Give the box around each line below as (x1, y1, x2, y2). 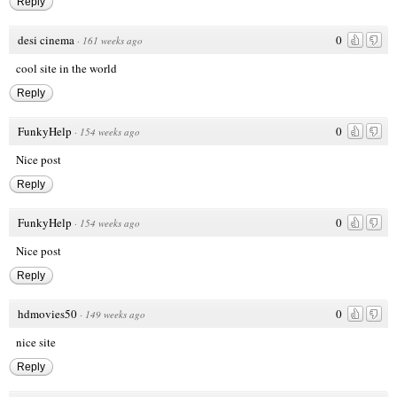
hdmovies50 (18, 305, 77, 322)
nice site (16, 333, 56, 350)
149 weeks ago (85, 307, 145, 321)
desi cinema (18, 31, 74, 48)
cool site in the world (16, 59, 117, 76)
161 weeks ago (82, 33, 143, 47)
